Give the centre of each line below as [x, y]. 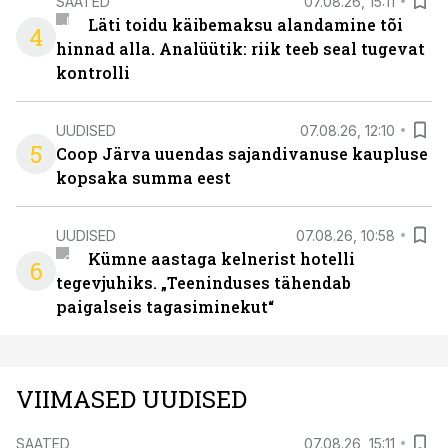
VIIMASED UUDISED [131, 399]
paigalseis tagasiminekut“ [165, 306]
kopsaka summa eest [143, 177]
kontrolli [93, 72]
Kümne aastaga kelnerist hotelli [221, 258]
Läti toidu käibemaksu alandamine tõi [245, 24]
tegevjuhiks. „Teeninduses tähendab [203, 282]
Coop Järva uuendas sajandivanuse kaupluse [242, 153]
